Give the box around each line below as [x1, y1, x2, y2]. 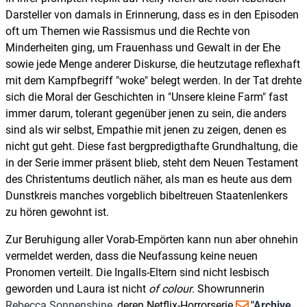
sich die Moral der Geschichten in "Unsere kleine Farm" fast [5, 90, 288, 104]
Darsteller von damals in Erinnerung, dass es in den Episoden [5, 8, 299, 22]
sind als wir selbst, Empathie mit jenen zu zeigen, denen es [5, 123, 286, 137]
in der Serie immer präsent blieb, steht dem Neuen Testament [5, 156, 298, 170]
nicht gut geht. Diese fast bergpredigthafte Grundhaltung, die [5, 140, 297, 153]
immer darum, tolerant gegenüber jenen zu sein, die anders [5, 107, 286, 121]
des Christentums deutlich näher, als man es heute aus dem [5, 173, 292, 186]
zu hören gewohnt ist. [5, 206, 109, 219]
